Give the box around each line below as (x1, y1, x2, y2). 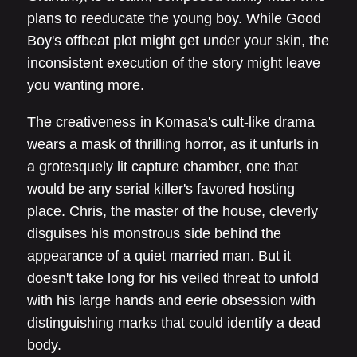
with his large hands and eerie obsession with (27, 292, 316, 308)
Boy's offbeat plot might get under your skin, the (27, 33, 329, 49)
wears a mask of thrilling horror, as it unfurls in (27, 136, 319, 152)
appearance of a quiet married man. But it (27, 248, 291, 264)
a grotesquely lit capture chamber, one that (27, 159, 298, 175)
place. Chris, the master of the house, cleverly (27, 203, 318, 219)
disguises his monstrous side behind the (27, 226, 281, 241)
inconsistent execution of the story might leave (27, 55, 320, 71)
